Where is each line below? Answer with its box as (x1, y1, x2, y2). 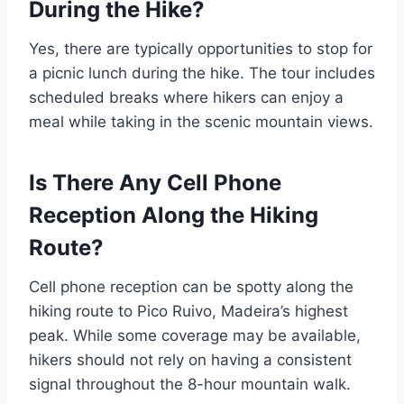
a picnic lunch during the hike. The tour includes (29, 64, 375, 83)
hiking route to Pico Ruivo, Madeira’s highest (29, 302, 348, 321)
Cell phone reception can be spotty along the (29, 278, 353, 297)
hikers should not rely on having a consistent (29, 351, 352, 370)
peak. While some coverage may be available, (29, 326, 361, 345)
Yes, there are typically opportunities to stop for (29, 40, 372, 59)
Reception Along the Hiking (29, 202, 318, 229)
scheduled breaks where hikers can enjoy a (29, 88, 344, 107)
